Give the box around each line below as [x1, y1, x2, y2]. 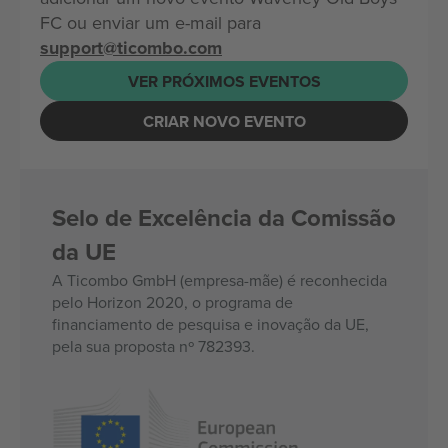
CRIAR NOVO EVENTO [142, 109, 306, 133]
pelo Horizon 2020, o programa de [52, 291, 293, 313]
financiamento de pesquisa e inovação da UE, [52, 313, 369, 335]
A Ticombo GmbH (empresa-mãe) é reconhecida [52, 269, 387, 291]
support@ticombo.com [40, 35, 222, 61]
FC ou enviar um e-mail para [40, 10, 261, 35]
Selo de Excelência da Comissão [52, 200, 396, 235]
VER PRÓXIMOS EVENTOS [127, 69, 321, 93]
